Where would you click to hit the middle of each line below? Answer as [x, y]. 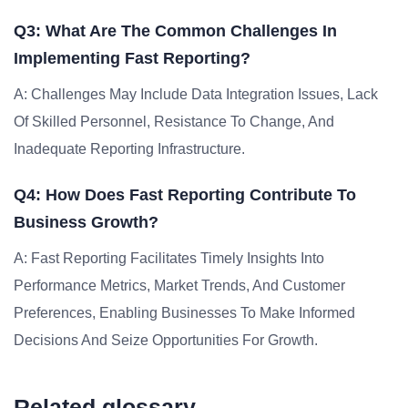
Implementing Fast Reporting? [132, 58]
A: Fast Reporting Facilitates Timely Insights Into [169, 258]
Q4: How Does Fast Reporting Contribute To [185, 195]
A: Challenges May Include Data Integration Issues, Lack [196, 94]
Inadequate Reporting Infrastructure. [129, 149]
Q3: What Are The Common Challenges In [175, 31]
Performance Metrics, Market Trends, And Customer [179, 286]
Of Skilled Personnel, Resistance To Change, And [174, 122]
